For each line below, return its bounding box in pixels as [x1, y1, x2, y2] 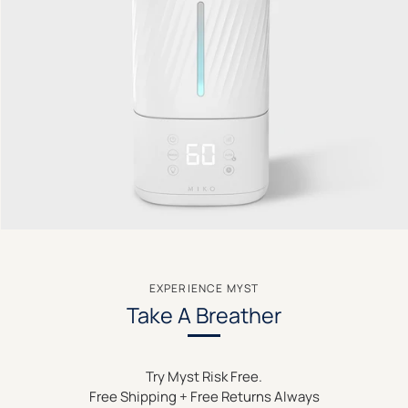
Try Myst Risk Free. [146, 366, 262, 386]
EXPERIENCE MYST [148, 280, 260, 297]
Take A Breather [126, 301, 281, 331]
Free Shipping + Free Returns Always [88, 386, 320, 406]
